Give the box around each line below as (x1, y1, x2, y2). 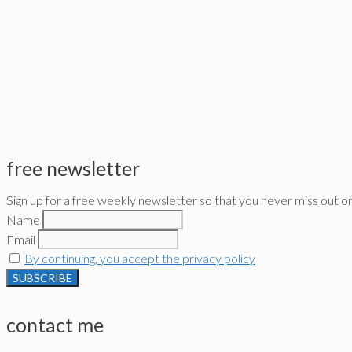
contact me (6, 313, 104, 337)
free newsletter (6, 156, 140, 181)
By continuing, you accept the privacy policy (24, 251, 255, 266)
